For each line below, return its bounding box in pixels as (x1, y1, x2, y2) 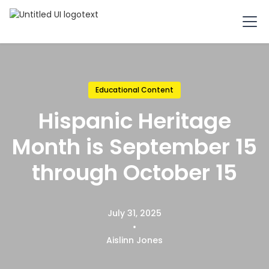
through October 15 (32, 157, 237, 188)
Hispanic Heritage (38, 106, 231, 136)
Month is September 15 (12, 131, 257, 162)
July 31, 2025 (107, 207, 162, 219)
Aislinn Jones (106, 234, 163, 246)
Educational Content (95, 85, 174, 95)
